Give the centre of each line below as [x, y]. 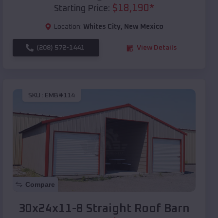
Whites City [102, 27]
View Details [157, 48]
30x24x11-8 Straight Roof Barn [104, 209]
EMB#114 [60, 95]
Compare [40, 185]
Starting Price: [82, 9]
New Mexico [144, 27]
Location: [68, 27]
